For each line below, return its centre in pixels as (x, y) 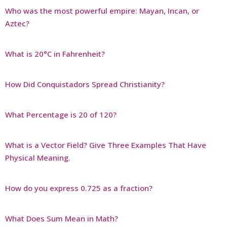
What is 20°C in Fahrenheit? (55, 53)
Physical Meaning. (38, 157)
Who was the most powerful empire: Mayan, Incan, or (102, 10)
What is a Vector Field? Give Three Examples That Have (106, 145)
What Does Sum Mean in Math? (62, 218)
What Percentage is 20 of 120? (61, 114)
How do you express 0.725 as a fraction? (79, 188)
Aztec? (17, 23)
